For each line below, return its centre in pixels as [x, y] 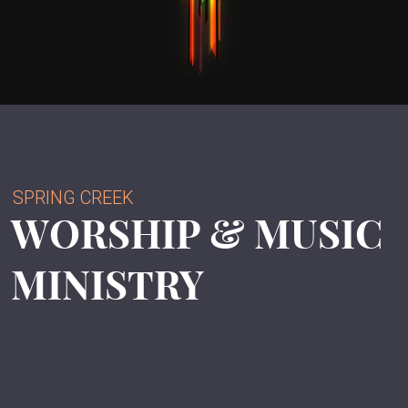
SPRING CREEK [73, 198]
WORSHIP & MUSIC [197, 234]
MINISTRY [108, 285]
